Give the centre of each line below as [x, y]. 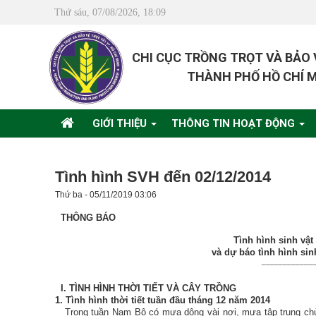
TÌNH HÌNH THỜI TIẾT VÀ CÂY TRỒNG [153, 288]
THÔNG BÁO [88, 218]
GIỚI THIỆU [121, 123]
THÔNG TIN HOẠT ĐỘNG [235, 123]
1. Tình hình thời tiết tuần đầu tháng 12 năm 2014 [163, 300]
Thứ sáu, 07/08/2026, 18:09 [110, 12]
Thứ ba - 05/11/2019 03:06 [106, 195]
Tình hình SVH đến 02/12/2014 [163, 177]
